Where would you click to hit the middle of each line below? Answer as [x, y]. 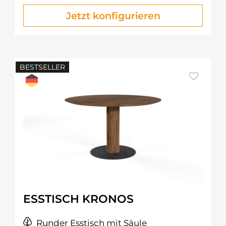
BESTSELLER [42, 67]
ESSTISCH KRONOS [78, 199]
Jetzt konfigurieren [113, 16]
